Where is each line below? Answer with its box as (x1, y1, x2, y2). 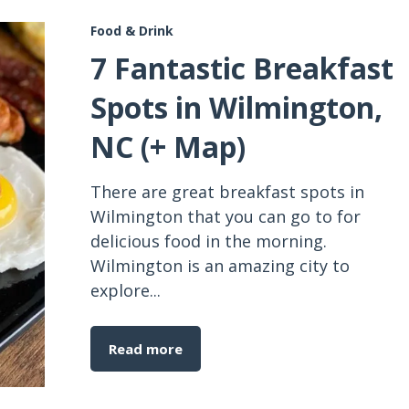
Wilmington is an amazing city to (90, 255, 350, 277)
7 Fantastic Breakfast (90, 48, 393, 88)
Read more (109, 340, 183, 358)
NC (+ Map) (90, 127, 246, 166)
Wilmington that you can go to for (90, 205, 361, 227)
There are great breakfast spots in (90, 181, 364, 203)
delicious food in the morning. (90, 230, 327, 252)
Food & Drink (90, 22, 173, 39)
